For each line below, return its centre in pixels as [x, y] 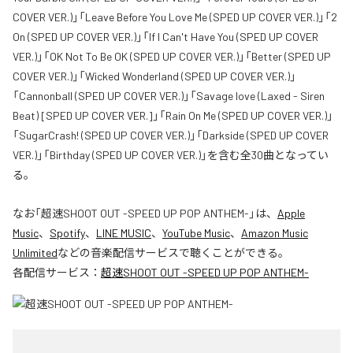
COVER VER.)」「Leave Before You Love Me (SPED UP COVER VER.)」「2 [175, 17]
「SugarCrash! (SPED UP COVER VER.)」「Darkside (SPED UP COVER [171, 135]
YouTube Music [196, 232]
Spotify [67, 232]
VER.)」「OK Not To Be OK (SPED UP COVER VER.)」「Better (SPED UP [172, 56]
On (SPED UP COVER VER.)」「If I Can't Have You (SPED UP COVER [165, 36]
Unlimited [35, 252]
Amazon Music [275, 232]
